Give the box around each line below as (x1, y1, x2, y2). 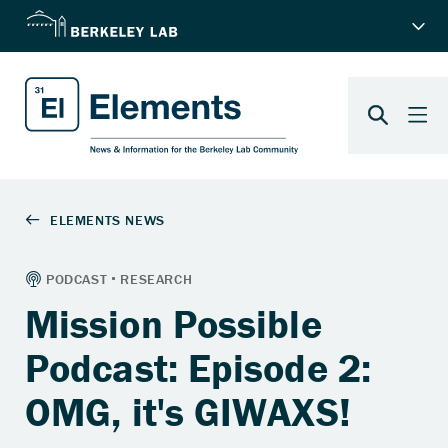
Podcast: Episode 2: (25, 342, 371, 392)
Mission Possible (25, 298, 322, 348)
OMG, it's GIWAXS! (25, 386, 351, 436)
